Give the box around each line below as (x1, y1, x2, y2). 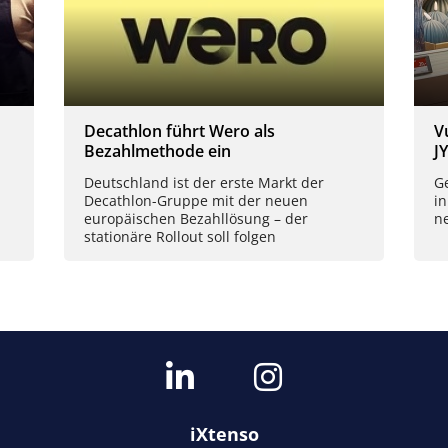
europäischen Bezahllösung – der (84, 208, 308, 228)
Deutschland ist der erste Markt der (84, 172, 324, 192)
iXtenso (189, 421, 259, 446)
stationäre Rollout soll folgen (84, 226, 276, 246)
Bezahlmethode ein (84, 140, 231, 163)
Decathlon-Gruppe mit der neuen (84, 190, 308, 210)
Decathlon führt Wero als (84, 120, 275, 143)
